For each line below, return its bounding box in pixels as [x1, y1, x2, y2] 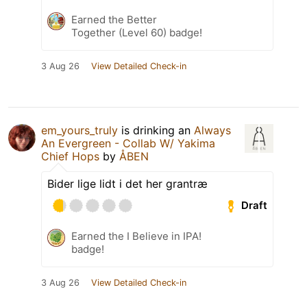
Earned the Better [71, 12, 157, 26]
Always [194, 123, 231, 137]
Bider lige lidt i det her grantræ [47, 176, 208, 191]
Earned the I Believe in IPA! [71, 229, 201, 243]
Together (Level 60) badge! [71, 25, 202, 39]
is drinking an [118, 123, 194, 137]
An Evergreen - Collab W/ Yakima [41, 136, 215, 150]
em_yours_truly [41, 123, 118, 137]
